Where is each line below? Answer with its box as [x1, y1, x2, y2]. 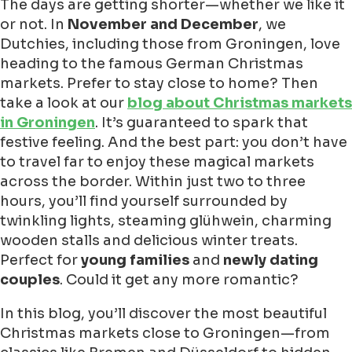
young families [81, 251, 189, 269]
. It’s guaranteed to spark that [95, 114, 308, 132]
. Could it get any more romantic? [60, 271, 299, 289]
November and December [68, 16, 258, 34]
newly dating [223, 251, 318, 269]
